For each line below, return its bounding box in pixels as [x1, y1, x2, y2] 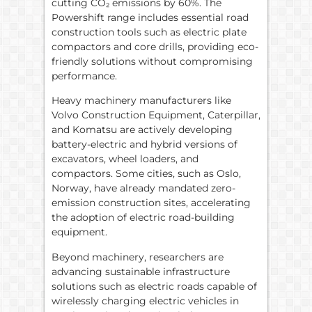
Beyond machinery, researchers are [52, 250, 224, 263]
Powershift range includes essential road [52, 10, 249, 24]
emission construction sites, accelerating [52, 196, 251, 210]
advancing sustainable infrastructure [52, 265, 230, 278]
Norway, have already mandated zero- [52, 182, 235, 195]
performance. [52, 69, 117, 82]
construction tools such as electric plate [52, 25, 247, 38]
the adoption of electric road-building [52, 211, 235, 224]
